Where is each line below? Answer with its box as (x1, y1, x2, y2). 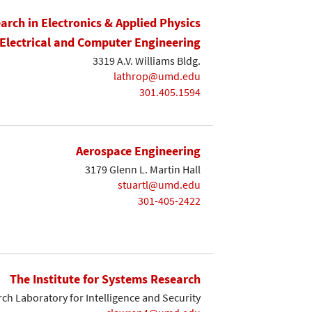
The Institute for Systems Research (10, 270, 201, 287)
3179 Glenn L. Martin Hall (85, 162, 201, 176)
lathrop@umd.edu (114, 69, 201, 84)
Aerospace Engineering (76, 143, 201, 159)
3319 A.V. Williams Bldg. (93, 53, 201, 68)
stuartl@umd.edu (118, 178, 201, 192)
